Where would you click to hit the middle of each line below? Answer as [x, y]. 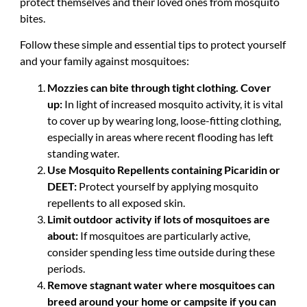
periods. [66, 268]
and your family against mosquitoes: [104, 61]
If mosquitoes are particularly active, [164, 235]
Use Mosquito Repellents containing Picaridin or [163, 169]
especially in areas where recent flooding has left [160, 136]
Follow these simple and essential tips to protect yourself [152, 45]
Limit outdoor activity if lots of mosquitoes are [158, 219]
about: [62, 235]
